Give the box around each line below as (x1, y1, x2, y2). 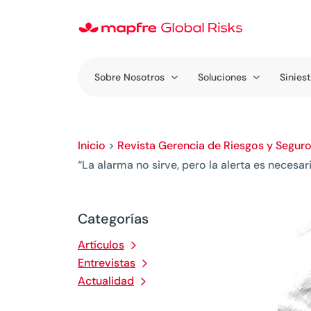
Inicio (78, 138, 106, 153)
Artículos (78, 237, 124, 252)
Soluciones (198, 71, 246, 83)
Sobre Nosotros (94, 71, 165, 83)
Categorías (78, 209, 149, 228)
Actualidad (78, 273, 134, 288)
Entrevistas (78, 255, 135, 270)
